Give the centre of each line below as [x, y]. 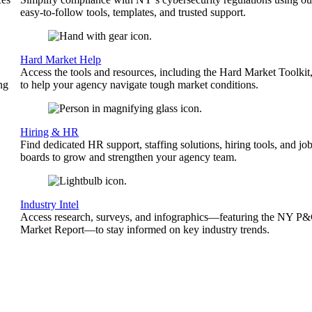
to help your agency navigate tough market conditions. [140, 85]
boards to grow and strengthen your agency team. [129, 157]
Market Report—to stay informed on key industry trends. [145, 229]
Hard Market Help [61, 60]
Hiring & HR [50, 132]
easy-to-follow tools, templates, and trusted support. [133, 12]
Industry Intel [50, 204]
